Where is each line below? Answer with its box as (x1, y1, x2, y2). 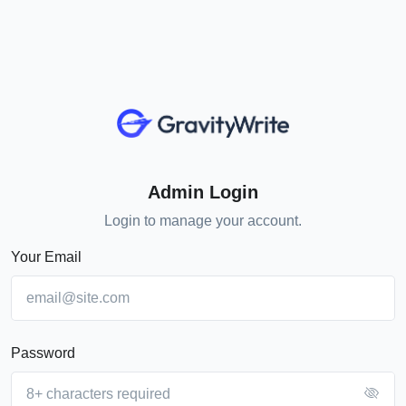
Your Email (11, 249, 82, 266)
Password (11, 345, 75, 362)
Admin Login (148, 182, 258, 203)
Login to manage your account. (104, 213, 302, 229)
